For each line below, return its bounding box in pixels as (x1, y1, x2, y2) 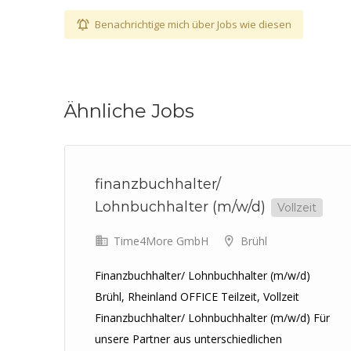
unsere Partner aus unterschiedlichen (95, 331, 282, 346)
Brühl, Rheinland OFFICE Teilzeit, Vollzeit (95, 289, 299, 304)
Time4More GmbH (110, 233, 208, 248)
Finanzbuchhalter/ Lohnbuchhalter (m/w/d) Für (95, 310, 330, 325)
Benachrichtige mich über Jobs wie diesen (95, 17, 291, 31)
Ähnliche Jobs (64, 100, 194, 122)
